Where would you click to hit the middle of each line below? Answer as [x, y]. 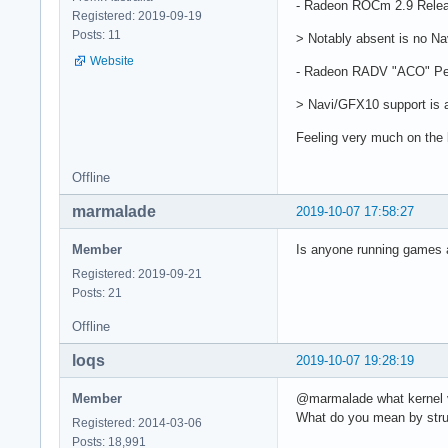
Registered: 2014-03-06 [137, 422]
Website [112, 60]
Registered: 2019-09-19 [137, 15]
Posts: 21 [97, 292]
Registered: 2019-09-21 [137, 273]
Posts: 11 [96, 34]
